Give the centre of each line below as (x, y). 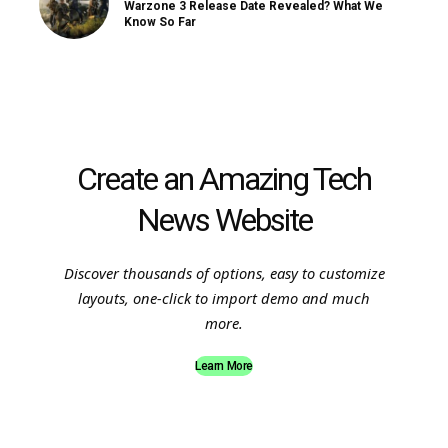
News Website (224, 219)
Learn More (224, 365)
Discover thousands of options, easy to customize (224, 272)
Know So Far (160, 21)
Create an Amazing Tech (224, 178)
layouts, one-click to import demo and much (224, 297)
